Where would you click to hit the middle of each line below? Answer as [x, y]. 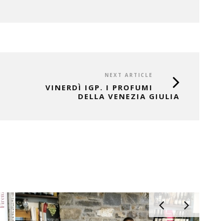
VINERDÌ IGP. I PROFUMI [99, 88]
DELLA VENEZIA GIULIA [129, 96]
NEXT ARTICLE [129, 75]
